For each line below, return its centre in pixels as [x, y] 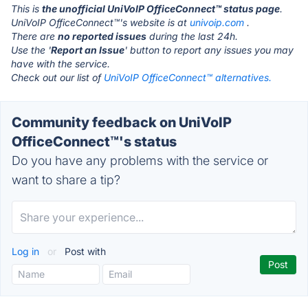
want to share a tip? [66, 180]
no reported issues [102, 36]
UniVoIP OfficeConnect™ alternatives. [188, 77]
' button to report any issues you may [209, 50]
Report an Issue [88, 50]
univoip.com [217, 22]
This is [26, 9]
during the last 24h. [192, 36]
